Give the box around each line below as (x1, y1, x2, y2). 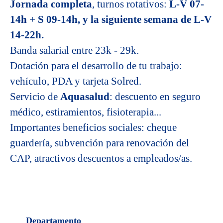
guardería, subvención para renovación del (10, 137, 189, 149)
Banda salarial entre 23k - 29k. (10, 44, 139, 56)
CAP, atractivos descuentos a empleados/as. (10, 152, 195, 164)
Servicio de (10, 91, 60, 103)
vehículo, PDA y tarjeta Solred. (10, 75, 141, 87)
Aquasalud (60, 91, 110, 103)
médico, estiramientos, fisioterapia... (10, 106, 161, 118)
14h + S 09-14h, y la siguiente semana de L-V (10, 13, 212, 25)
